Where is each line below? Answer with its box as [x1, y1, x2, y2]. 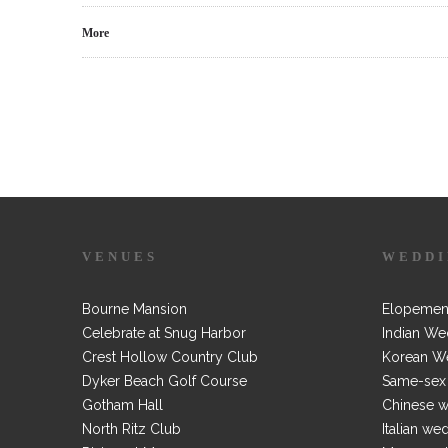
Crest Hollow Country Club [82, 349, 258, 365]
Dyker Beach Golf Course [82, 373, 247, 389]
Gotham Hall [82, 397, 163, 413]
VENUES [82, 249, 158, 264]
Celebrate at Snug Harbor [82, 325, 246, 341]
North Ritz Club [82, 421, 181, 437]
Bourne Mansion [82, 301, 187, 317]
